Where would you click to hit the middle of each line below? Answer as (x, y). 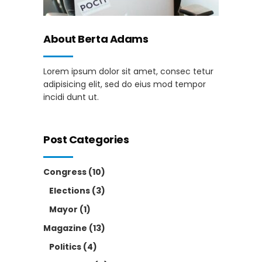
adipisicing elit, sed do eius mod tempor (125, 84)
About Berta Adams (96, 39)
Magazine (65, 228)
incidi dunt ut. (71, 97)
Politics (65, 247)
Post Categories (86, 139)
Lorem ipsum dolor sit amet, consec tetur (128, 71)
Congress (65, 172)
